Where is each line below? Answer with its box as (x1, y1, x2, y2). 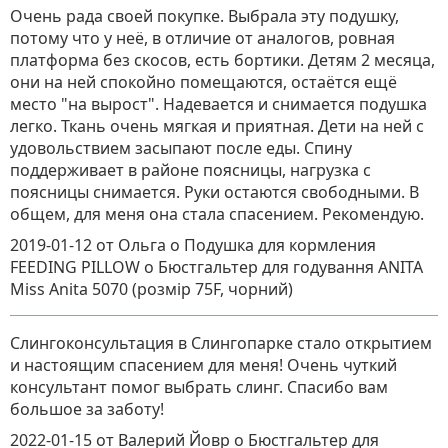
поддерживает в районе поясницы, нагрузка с (10, 159, 371, 181)
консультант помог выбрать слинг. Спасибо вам (10, 376, 388, 398)
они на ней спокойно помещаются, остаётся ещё (10, 71, 397, 93)
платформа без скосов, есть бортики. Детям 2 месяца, (10, 49, 435, 71)
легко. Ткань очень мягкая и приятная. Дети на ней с (10, 115, 424, 137)
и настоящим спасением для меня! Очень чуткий (10, 354, 397, 376)
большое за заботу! (10, 398, 164, 420)
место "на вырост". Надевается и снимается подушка (10, 93, 427, 115)
